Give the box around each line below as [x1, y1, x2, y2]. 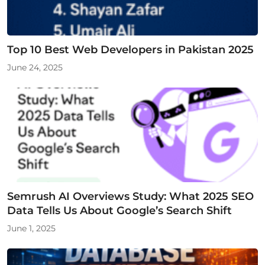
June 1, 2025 [7, 223, 56, 233]
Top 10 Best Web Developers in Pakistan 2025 [7, 43, 254, 56]
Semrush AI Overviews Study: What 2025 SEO [7, 189, 254, 202]
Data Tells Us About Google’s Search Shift [7, 203, 232, 216]
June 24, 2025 [7, 62, 63, 72]
